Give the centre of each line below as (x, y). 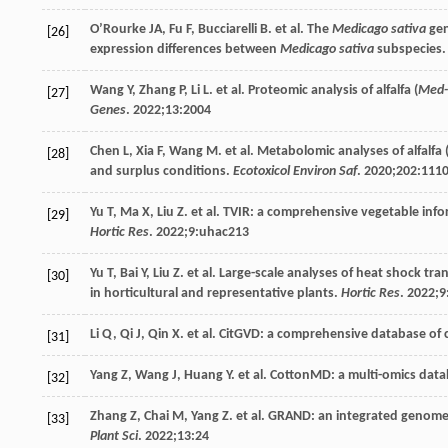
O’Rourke (118, 29)
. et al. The (300, 29)
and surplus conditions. (161, 171)
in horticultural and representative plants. (215, 293)
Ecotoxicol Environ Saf (295, 171)
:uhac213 (222, 232)
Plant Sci (114, 436)
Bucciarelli (227, 29)
